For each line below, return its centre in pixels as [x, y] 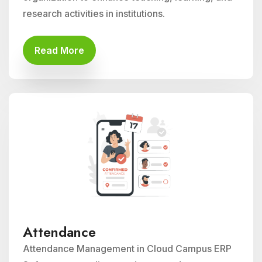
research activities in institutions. [94, 13]
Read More [59, 50]
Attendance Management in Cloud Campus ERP [127, 249]
